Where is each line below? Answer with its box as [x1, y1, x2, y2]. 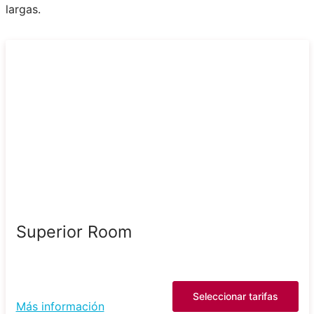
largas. [5, 1, 41, 16]
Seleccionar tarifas [192, 289, 278, 302]
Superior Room [15, 221, 132, 242]
